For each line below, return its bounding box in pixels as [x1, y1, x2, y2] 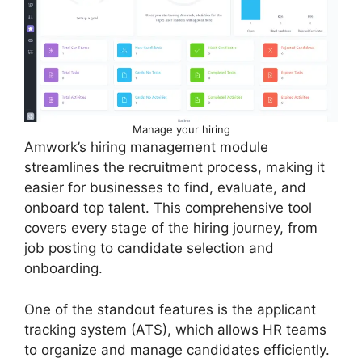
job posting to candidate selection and [24, 240, 274, 257]
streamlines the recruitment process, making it [24, 159, 325, 176]
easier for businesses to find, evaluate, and [24, 179, 306, 196]
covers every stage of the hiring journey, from [24, 220, 318, 237]
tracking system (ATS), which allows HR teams [24, 321, 326, 338]
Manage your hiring [132, 123, 230, 137]
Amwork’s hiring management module [24, 139, 268, 156]
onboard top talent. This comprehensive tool [24, 200, 312, 217]
